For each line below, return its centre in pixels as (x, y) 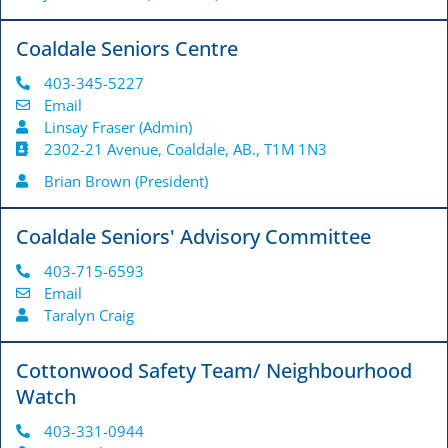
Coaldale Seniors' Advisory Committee (193, 237)
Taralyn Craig (88, 315)
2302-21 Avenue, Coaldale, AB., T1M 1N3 (185, 149)
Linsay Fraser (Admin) (117, 127)
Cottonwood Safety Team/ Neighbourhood (214, 371)
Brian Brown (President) (125, 181)
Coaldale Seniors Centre (127, 49)
